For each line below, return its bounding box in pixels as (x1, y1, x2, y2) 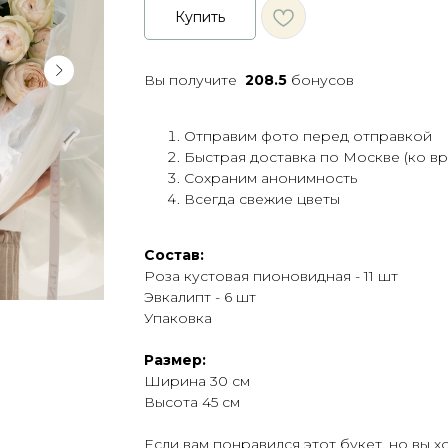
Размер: (144, 351, 206, 370)
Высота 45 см (144, 393, 240, 412)
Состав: (144, 246, 204, 265)
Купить (175, 7, 225, 26)
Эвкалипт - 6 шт (144, 288, 256, 307)
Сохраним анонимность (184, 169, 357, 188)
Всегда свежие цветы (184, 190, 340, 209)
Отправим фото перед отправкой (184, 127, 432, 146)
